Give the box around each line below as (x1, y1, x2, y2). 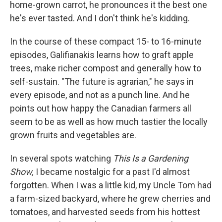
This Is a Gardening (113, 153, 188, 164)
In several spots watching (10, 153, 113, 164)
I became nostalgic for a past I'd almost (34, 166, 190, 177)
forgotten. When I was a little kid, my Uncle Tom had (10, 180, 212, 191)
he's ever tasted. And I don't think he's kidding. (10, 13, 190, 24)
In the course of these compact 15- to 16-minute (10, 36, 202, 47)
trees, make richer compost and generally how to (10, 63, 201, 74)
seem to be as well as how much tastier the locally (10, 116, 208, 127)
